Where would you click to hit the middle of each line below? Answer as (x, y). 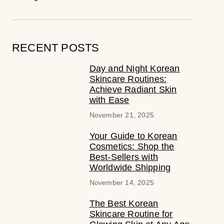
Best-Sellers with (123, 157)
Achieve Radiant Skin (133, 89)
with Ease (109, 100)
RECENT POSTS (56, 47)
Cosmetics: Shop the (132, 146)
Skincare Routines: (128, 79)
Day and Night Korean (134, 68)
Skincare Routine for (131, 214)
